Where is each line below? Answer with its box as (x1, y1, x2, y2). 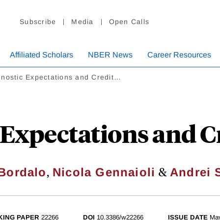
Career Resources (147, 51, 211, 59)
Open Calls (109, 18, 149, 26)
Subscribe (20, 18, 56, 26)
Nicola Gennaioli (53, 165, 156, 179)
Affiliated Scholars (10, 51, 73, 59)
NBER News (88, 51, 133, 59)
